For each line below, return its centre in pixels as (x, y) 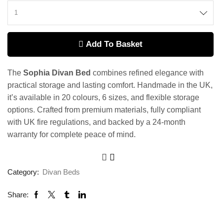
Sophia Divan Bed (57, 73)
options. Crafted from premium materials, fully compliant (104, 110)
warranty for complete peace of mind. (72, 135)
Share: (18, 195)
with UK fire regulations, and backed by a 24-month (96, 122)
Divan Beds (61, 172)
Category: (24, 172)
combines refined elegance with (147, 73)
